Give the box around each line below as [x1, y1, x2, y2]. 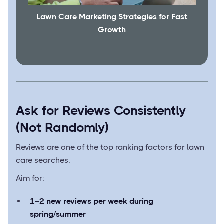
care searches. [16, 155, 70, 165]
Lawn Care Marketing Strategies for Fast [36, 12, 187, 22]
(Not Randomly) [16, 120, 109, 135]
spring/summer [30, 209, 86, 219]
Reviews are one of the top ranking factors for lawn [16, 142, 204, 152]
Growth [98, 25, 126, 35]
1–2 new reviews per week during [30, 196, 153, 206]
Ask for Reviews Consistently [16, 103, 186, 118]
